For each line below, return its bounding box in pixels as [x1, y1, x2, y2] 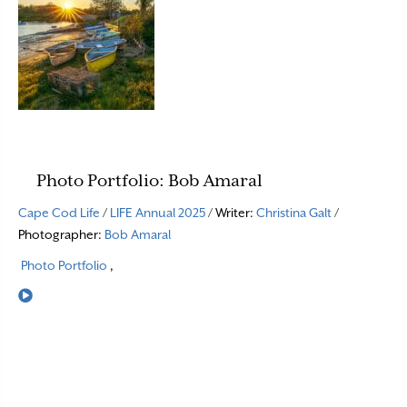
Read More [32, 288, 95, 303]
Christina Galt [256, 205, 332, 220]
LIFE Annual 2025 [110, 205, 205, 220]
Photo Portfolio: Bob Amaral [36, 171, 263, 190]
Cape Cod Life [18, 205, 100, 220]
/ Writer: [205, 205, 256, 220]
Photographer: [18, 227, 104, 242]
